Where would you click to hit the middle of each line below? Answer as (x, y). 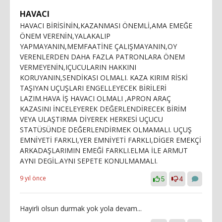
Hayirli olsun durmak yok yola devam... (81, 208)
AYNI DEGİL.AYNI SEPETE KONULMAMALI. (89, 161)
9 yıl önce (33, 178)
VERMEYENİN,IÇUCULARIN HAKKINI (78, 67)
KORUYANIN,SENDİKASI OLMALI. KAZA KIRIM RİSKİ (104, 77)
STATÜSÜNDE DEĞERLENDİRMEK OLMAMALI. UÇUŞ (106, 129)
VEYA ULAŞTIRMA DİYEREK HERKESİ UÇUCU (91, 119)
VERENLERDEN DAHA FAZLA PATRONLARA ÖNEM (102, 56)
